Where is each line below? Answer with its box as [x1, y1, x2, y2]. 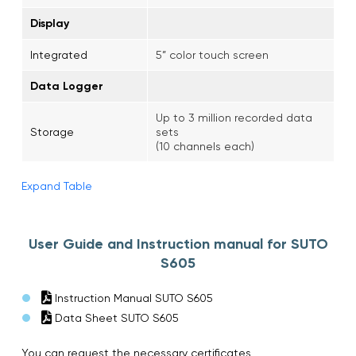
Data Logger [30, 79, 103, 93]
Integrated [30, 48, 87, 61]
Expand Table [21, 179, 92, 192]
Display [30, 16, 69, 30]
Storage [30, 125, 74, 138]
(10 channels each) [156, 139, 254, 153]
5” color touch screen [156, 48, 269, 61]
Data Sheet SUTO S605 [52, 311, 179, 324]
